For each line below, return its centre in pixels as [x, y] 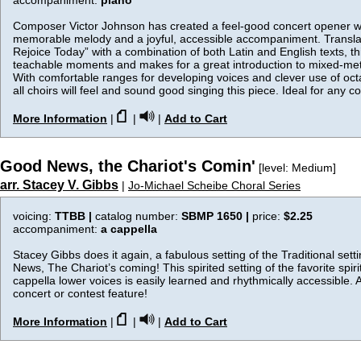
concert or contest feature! [80, 293]
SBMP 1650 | [217, 216]
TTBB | [75, 216]
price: [268, 216]
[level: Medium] [296, 168]
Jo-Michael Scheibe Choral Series [214, 185]
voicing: [34, 216]
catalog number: [138, 216]
